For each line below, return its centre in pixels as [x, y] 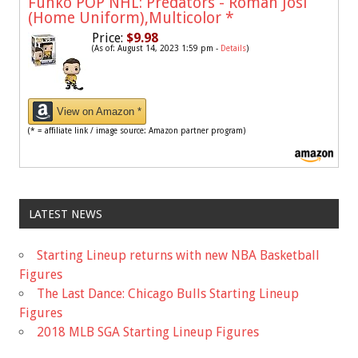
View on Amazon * [99, 112]
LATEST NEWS [65, 214]
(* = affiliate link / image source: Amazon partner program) [137, 131]
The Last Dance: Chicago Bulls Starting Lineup [168, 293]
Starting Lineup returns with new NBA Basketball [178, 255]
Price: [107, 38]
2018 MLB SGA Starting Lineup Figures [148, 332]
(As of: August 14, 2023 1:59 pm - [156, 49]
